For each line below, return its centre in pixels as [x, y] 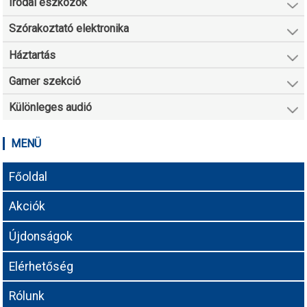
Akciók [27, 207]
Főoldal [28, 176]
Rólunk [27, 296]
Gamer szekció [45, 81]
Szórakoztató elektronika [69, 29]
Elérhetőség [41, 266]
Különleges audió [51, 107]
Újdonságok [41, 236]
